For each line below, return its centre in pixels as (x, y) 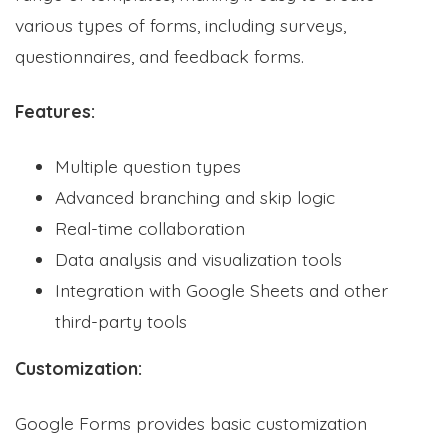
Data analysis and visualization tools (198, 258)
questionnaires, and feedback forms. (159, 55)
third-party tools (121, 320)
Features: (55, 110)
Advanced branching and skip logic (195, 196)
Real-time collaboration (150, 227)
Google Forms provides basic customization (191, 422)
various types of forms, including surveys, (180, 24)
